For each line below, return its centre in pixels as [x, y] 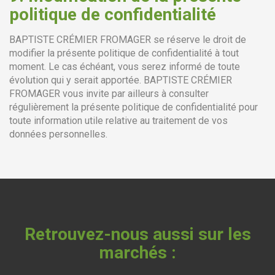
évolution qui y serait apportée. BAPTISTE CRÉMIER [121, 80]
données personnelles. [58, 134]
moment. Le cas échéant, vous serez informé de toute [125, 67]
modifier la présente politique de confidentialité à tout [124, 53]
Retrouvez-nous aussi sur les [137, 234]
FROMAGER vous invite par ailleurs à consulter [109, 94]
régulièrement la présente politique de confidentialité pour [134, 107]
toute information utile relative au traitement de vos [118, 121]
